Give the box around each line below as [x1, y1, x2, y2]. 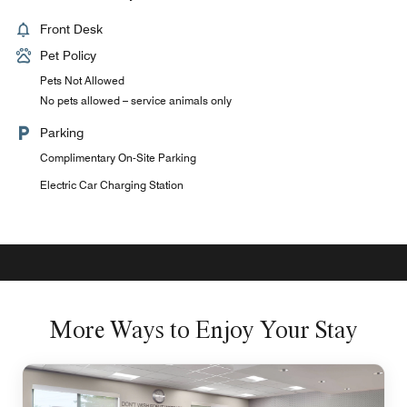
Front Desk [40, 22, 103, 36]
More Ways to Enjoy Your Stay [49, 315, 358, 343]
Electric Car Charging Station [40, 178, 184, 192]
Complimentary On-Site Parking [40, 151, 196, 164]
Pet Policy [40, 48, 96, 63]
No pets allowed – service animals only [40, 94, 232, 107]
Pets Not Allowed [40, 74, 124, 87]
